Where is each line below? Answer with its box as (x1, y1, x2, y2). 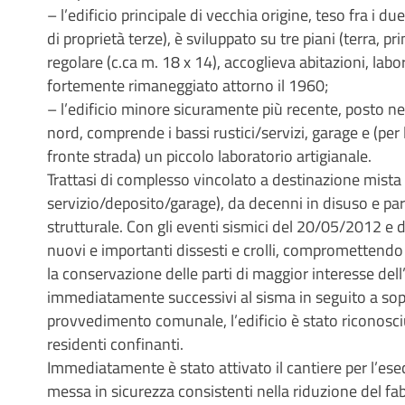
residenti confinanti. (47, 332, 184, 356)
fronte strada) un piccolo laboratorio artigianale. (47, 144, 372, 168)
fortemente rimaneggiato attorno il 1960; (47, 73, 328, 98)
